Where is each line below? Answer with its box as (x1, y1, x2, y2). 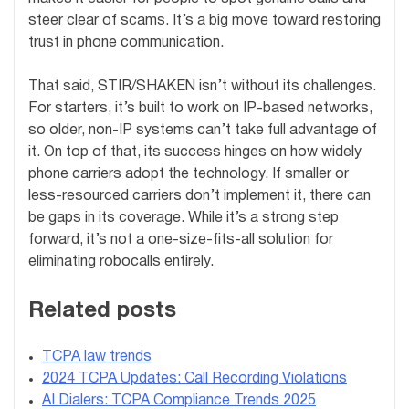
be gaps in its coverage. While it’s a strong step (28, 212, 339, 225)
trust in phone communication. (28, 37, 224, 50)
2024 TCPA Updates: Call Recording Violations (42, 372, 347, 386)
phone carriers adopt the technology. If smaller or (28, 168, 349, 182)
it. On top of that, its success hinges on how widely (28, 146, 362, 160)
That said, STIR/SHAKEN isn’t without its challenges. (28, 80, 376, 94)
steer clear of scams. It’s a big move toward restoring (28, 15, 381, 28)
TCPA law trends (42, 351, 152, 364)
